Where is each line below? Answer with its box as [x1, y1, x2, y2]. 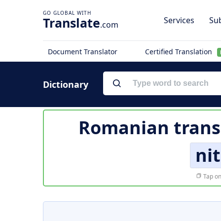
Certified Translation [145, 47, 214, 56]
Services [164, 15, 194, 26]
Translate [43, 14, 100, 31]
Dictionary [43, 78, 88, 90]
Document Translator [48, 47, 117, 56]
